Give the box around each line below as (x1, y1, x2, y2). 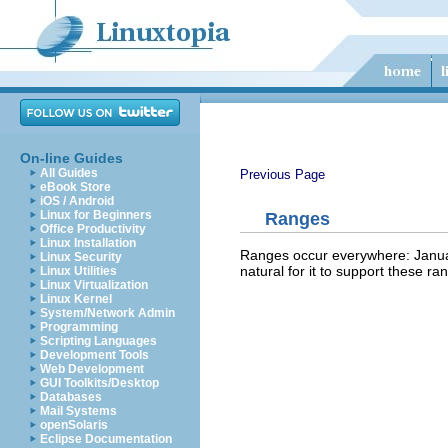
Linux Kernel (40, 292, 112, 306)
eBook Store (40, 180, 111, 194)
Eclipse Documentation (40, 432, 172, 446)
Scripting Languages (40, 334, 157, 348)
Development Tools (40, 348, 149, 362)
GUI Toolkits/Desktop (40, 376, 159, 390)
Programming (40, 320, 118, 334)
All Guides (40, 166, 98, 180)
